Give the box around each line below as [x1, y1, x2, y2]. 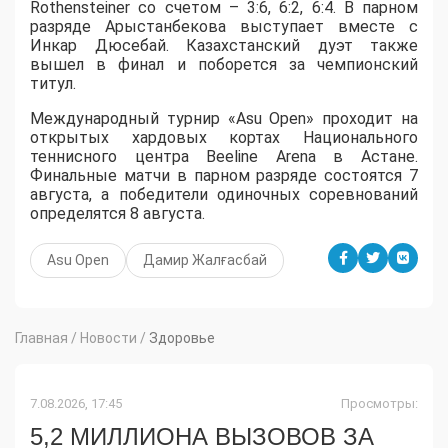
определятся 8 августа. [30, 204, 205, 224]
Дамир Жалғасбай [143, 252, 267, 269]
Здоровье [149, 330, 215, 347]
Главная [15, 330, 68, 347]
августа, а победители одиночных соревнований [30, 185, 418, 205]
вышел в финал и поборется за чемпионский [30, 55, 418, 75]
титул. [30, 74, 76, 94]
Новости [80, 330, 137, 347]
